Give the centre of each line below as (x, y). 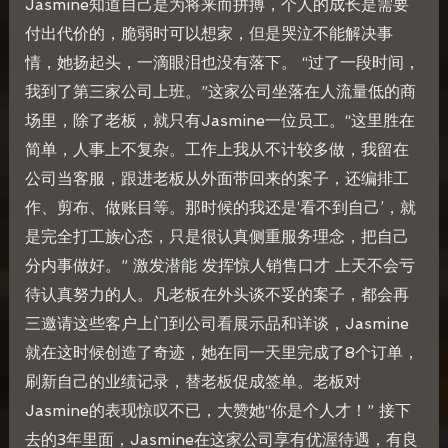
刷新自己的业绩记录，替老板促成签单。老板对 (192, 382)
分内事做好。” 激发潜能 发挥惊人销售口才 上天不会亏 (219, 266)
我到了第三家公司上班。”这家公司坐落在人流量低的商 (220, 92)
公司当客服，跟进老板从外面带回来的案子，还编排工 (216, 179)
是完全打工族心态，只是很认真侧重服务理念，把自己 (216, 237)
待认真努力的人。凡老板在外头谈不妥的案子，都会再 (216, 295)
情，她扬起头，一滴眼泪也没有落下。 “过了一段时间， (222, 63)
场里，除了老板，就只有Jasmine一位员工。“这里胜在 (219, 121)
